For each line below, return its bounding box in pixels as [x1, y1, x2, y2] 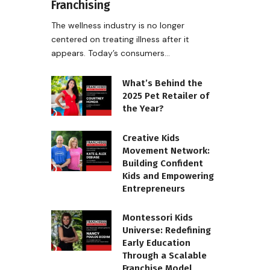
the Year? [122, 102, 164, 114]
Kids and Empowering [122, 171, 214, 182]
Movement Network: [122, 145, 210, 157]
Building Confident [122, 158, 203, 169]
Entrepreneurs [122, 183, 185, 195]
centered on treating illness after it [51, 33, 189, 45]
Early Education [122, 237, 190, 249]
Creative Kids [122, 133, 180, 144]
